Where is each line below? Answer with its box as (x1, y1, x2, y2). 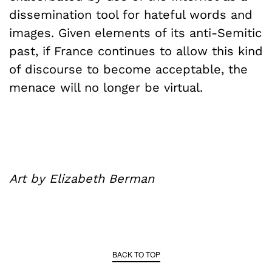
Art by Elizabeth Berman (9, 171, 154, 186)
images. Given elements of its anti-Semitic (9, 25, 262, 40)
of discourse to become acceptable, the (9, 61, 248, 76)
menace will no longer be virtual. (9, 80, 203, 95)
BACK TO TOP (112, 248, 160, 259)
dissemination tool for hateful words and (9, 7, 253, 22)
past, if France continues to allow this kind (9, 43, 263, 58)
